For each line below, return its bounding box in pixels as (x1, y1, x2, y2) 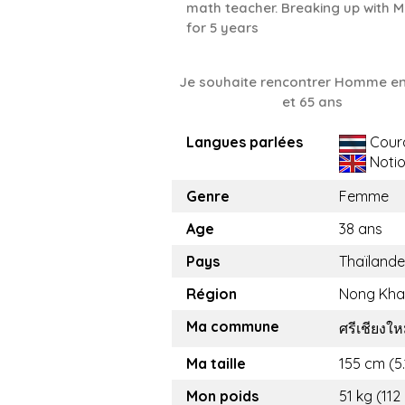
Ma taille (186, 354, 246, 372)
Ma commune (186, 317, 279, 335)
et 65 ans (281, 93, 343, 110)
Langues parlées (186, 133, 303, 151)
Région (186, 285, 237, 303)
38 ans (339, 220, 382, 238)
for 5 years (186, 19, 259, 36)
